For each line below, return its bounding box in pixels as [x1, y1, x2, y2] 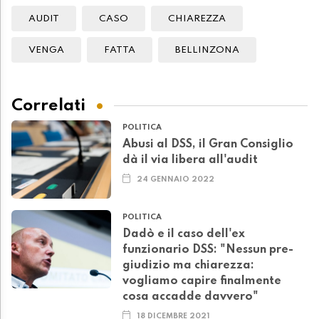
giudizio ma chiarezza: [122, 260, 254, 272]
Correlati [11, 97, 85, 114]
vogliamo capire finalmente [122, 276, 281, 288]
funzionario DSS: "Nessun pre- [122, 244, 293, 256]
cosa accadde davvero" [122, 291, 258, 303]
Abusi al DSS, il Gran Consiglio [122, 139, 293, 151]
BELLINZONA [175, 46, 239, 56]
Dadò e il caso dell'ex [122, 229, 245, 241]
